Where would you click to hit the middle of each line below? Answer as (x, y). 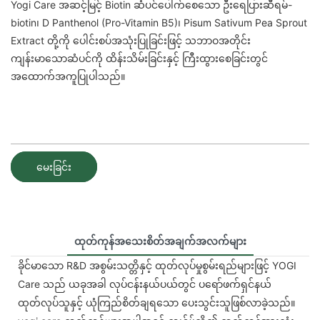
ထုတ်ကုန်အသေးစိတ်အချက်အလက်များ (160, 241)
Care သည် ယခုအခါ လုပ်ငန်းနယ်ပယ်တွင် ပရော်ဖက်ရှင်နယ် (145, 284)
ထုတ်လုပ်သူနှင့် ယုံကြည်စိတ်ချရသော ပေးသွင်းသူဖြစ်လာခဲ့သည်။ (156, 302)
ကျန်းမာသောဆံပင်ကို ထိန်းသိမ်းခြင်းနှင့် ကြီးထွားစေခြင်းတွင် (139, 59)
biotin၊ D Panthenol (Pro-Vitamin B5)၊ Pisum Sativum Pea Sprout (159, 23)
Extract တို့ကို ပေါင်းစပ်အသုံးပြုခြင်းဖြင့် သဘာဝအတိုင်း (131, 41)
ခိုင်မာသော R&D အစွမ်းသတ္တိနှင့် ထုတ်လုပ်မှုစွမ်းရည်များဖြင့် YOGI (157, 265)
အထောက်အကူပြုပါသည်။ (68, 76)
